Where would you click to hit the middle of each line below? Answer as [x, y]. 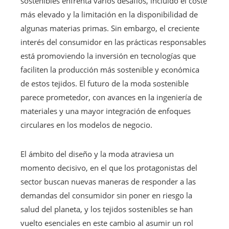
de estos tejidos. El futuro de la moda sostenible [105, 83]
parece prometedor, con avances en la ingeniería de [111, 97]
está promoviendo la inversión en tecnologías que [108, 55]
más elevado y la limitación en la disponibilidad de [109, 14]
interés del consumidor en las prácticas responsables [113, 42]
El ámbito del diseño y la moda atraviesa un [97, 154]
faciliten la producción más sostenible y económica [110, 69]
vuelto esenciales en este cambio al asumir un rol [107, 223]
